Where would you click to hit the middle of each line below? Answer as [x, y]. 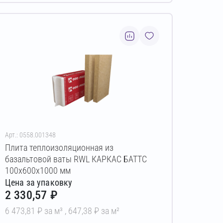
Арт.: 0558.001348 [30, 135]
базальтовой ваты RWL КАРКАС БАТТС [76, 159]
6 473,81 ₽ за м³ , [36, 211]
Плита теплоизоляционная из [59, 148]
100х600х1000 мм [38, 171]
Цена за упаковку [39, 182]
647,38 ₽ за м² [94, 211]
